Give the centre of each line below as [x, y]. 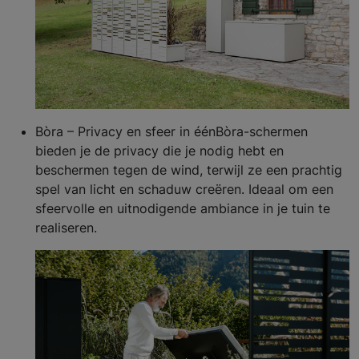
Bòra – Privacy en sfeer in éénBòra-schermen [171, 131]
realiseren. [66, 227]
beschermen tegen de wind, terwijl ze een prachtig [189, 169]
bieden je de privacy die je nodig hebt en [159, 150]
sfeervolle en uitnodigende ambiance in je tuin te [183, 208]
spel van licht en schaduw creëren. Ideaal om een [184, 189]
